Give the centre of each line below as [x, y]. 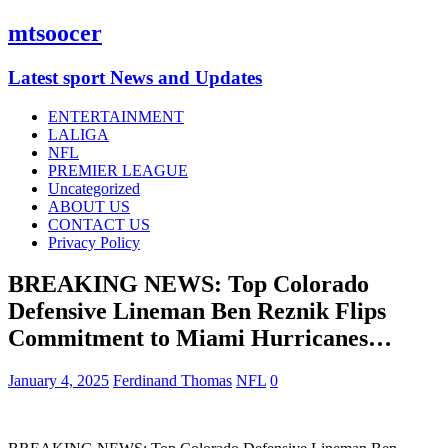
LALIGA [78, 134]
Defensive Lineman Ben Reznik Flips [197, 311]
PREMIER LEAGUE [118, 170]
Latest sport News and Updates [135, 77]
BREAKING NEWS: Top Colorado [188, 284]
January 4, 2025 [58, 381]
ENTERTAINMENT [116, 116]
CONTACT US [99, 224]
